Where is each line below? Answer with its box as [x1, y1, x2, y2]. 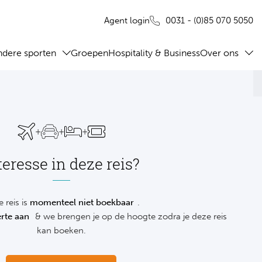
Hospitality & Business [108, 47, 200, 58]
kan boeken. [36, 225, 86, 236]
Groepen [71, 47, 108, 58]
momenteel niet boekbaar [29, 197, 134, 208]
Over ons [200, 47, 239, 58]
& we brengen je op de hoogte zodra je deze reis [33, 211, 227, 222]
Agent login [104, 15, 150, 26]
